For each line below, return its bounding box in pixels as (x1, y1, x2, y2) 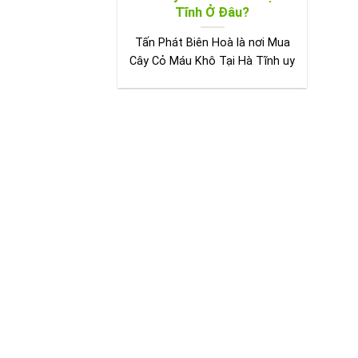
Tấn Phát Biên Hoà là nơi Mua (134, 36, 290, 50)
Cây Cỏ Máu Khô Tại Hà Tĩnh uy (129, 54, 296, 69)
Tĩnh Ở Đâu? (175, 4, 250, 20)
